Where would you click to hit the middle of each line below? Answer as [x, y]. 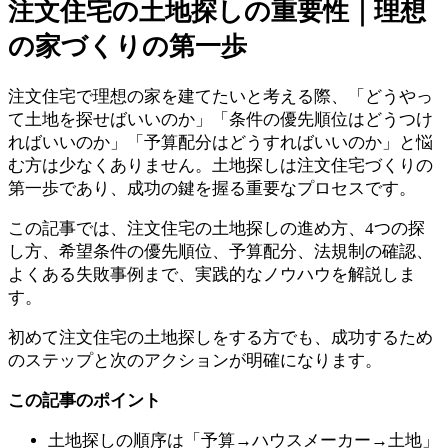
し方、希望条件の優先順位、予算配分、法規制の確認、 [220, 252]
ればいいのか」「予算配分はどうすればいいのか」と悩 [220, 143]
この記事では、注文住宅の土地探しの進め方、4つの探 [216, 229]
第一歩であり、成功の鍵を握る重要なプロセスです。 [212, 189]
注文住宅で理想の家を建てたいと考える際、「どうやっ [220, 97]
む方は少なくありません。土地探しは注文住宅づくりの [220, 166]
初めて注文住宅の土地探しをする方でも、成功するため [220, 338]
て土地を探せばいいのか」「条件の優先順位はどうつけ [220, 120]
